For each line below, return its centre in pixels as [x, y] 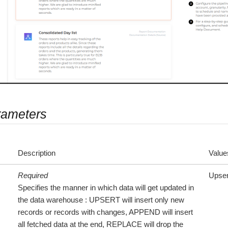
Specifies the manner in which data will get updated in [106, 187]
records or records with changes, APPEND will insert [105, 212]
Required [33, 175]
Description [37, 153]
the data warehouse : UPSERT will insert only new [101, 199]
